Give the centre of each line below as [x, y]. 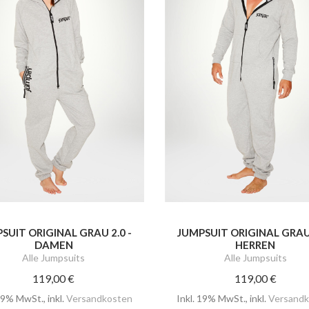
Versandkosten [100, 298]
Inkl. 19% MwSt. [211, 298]
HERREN [256, 245]
